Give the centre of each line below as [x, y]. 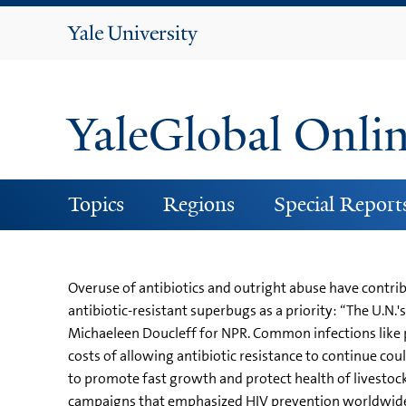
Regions [198, 204]
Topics [96, 204]
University [153, 56]
